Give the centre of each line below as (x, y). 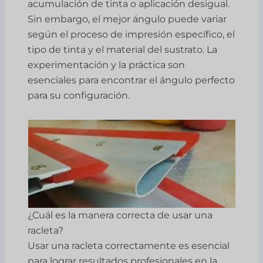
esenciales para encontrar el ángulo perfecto (131, 80)
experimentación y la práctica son (107, 65)
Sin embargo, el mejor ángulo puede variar (127, 19)
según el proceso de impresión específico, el (131, 34)
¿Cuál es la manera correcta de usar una (120, 215)
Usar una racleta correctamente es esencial (129, 245)
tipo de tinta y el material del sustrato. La (123, 49)
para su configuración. (79, 95)
